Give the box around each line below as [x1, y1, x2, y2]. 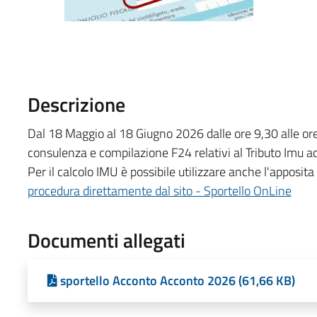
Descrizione [27, 88, 125, 120]
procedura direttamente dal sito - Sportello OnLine [27, 180, 292, 200]
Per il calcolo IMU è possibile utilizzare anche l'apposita [27, 161, 314, 181]
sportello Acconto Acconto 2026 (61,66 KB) [59, 270, 295, 290]
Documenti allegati [27, 224, 185, 255]
